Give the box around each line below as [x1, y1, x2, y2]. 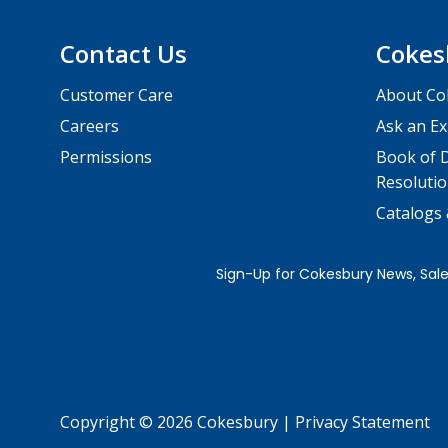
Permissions [60, 145, 153, 168]
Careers [60, 114, 120, 137]
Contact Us [60, 36, 188, 70]
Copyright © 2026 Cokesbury [60, 410, 283, 433]
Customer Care [60, 83, 174, 106]
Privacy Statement [295, 410, 431, 433]
